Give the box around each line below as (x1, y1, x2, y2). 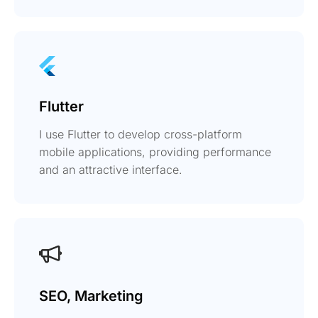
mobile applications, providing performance (39, 144, 271, 159)
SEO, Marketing (39, 287, 143, 305)
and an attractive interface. (39, 162, 182, 177)
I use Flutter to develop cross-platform (39, 126, 242, 141)
